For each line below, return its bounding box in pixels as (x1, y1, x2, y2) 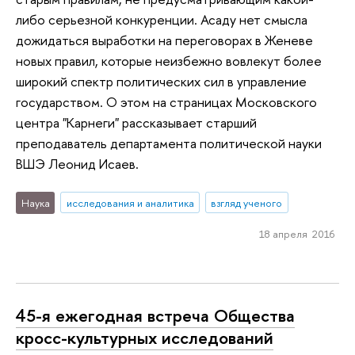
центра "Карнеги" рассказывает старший (16, 113, 257, 132)
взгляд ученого (211, 195, 283, 210)
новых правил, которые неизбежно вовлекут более (16, 52, 322, 71)
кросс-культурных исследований (16, 325, 273, 349)
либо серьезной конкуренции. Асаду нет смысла (16, 10, 307, 29)
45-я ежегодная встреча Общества (16, 303, 295, 327)
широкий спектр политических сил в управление (16, 72, 307, 91)
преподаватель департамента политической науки (16, 134, 322, 153)
